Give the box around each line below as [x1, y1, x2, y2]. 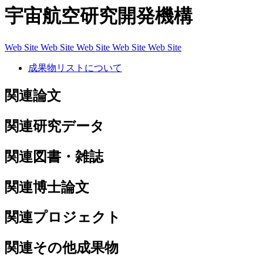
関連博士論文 [5, 179, 89, 195]
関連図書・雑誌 [5, 149, 103, 164]
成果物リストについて [28, 62, 122, 73]
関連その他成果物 [5, 240, 119, 256]
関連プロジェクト [5, 210, 121, 225]
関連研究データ [5, 118, 104, 134]
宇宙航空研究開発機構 [5, 5, 193, 27]
